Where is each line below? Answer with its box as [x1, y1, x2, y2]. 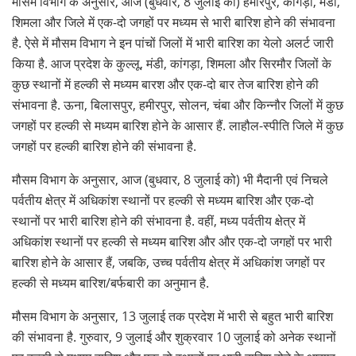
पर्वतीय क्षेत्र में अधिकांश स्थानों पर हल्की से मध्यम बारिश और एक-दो [12, 192, 314, 210]
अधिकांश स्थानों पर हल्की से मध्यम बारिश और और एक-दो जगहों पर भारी [12, 233, 332, 251]
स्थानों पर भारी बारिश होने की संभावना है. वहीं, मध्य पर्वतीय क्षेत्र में [12, 212, 305, 230]
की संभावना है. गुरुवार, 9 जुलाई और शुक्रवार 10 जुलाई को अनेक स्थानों [12, 328, 336, 346]
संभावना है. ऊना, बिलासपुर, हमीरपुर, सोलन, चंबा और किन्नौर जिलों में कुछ [12, 96, 343, 114]
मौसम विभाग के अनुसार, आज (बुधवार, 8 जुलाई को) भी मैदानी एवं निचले [12, 171, 328, 189]
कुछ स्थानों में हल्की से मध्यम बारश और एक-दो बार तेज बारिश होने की [12, 75, 319, 94]
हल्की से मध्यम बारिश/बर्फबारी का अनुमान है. [12, 274, 209, 292]
